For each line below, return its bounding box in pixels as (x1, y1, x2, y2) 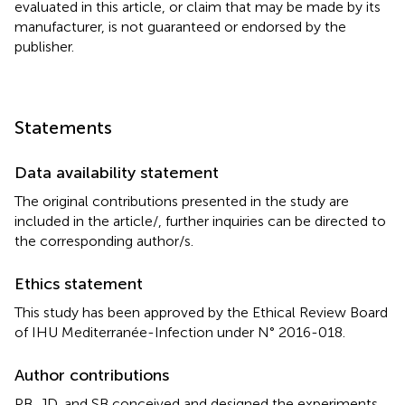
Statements (14, 116, 112, 138)
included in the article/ (14, 212, 158, 230)
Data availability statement (14, 162, 219, 183)
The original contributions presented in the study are (14, 192, 349, 210)
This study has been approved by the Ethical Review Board (14, 303, 388, 321)
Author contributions (14, 364, 169, 385)
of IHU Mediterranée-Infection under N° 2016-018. (14, 323, 345, 341)
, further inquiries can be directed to (158, 212, 386, 230)
